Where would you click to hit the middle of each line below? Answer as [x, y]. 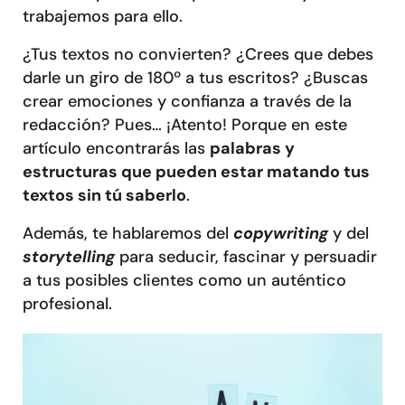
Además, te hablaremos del [128, 233]
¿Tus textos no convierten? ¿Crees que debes [198, 54]
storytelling [71, 257]
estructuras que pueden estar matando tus [196, 172]
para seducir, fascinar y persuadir [248, 257]
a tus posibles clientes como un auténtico [184, 280]
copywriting [281, 233]
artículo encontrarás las [116, 148]
